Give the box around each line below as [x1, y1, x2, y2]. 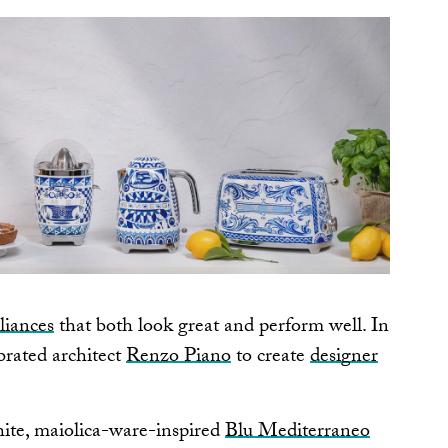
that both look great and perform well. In [54, 311, 389, 346]
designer [310, 341, 378, 376]
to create [231, 341, 310, 376]
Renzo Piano [126, 341, 231, 376]
